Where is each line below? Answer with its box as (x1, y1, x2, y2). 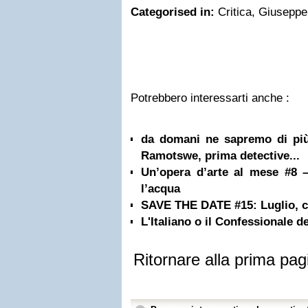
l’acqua (141, 182, 180, 195)
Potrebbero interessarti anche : (131, 91, 289, 104)
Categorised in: (131, 5, 218, 19)
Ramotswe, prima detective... (141, 149, 300, 162)
